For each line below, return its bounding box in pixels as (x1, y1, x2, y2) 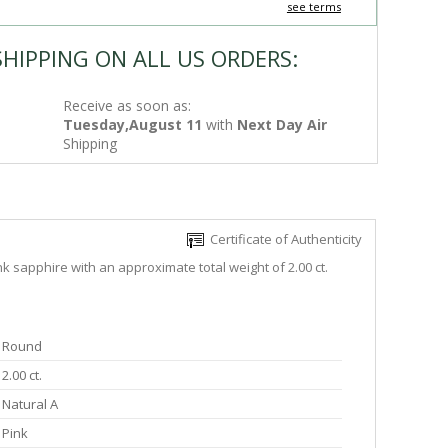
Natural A (2, 395, 58, 414)
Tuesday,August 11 (63, 115, 203, 134)
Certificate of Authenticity (204, 230, 362, 248)
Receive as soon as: (63, 96, 192, 115)
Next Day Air (237, 115, 328, 134)
